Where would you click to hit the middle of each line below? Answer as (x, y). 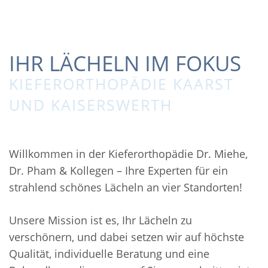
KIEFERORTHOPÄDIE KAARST (121, 84)
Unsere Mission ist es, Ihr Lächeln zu (100, 220)
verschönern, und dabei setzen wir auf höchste (127, 237)
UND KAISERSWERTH (91, 105)
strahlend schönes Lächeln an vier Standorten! (126, 188)
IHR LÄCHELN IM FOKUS (125, 63)
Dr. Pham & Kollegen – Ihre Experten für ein (118, 171)
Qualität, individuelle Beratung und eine (109, 254)
